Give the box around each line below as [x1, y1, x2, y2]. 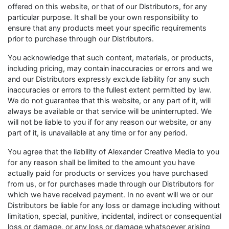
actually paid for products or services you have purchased [8, 169, 208, 177]
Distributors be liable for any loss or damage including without [8, 201, 220, 210]
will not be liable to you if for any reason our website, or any [8, 118, 212, 126]
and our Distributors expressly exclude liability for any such [8, 75, 210, 83]
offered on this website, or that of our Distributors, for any [8, 2, 207, 11]
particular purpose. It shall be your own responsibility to [8, 13, 198, 21]
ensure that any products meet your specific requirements [8, 24, 207, 32]
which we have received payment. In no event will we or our [8, 190, 213, 199]
